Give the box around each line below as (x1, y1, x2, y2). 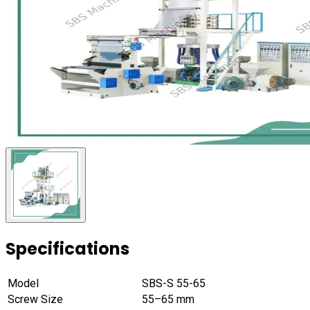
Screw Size (8, 293, 63, 307)
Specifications (6, 237, 129, 261)
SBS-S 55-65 (142, 277, 206, 291)
